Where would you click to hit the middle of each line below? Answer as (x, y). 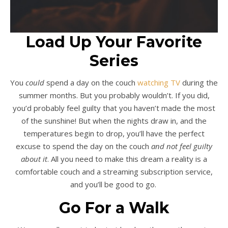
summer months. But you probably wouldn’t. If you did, (114, 95)
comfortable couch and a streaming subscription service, (114, 172)
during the (199, 82)
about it (34, 159)
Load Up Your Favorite (114, 42)
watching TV (159, 82)
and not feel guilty (182, 146)
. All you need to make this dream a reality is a (127, 159)
